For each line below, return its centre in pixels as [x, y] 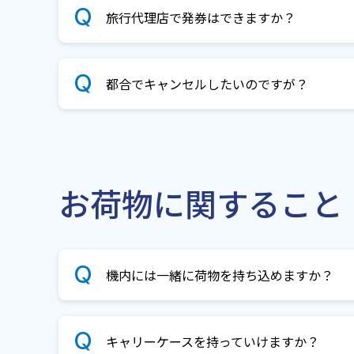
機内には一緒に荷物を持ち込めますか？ [220, 275]
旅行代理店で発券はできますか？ [201, 17]
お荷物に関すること [201, 203]
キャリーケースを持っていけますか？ [213, 341]
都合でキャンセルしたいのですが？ [207, 84]
